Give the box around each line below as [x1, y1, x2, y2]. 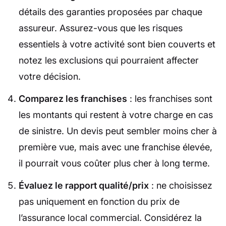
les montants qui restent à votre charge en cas [18, 109, 213, 121]
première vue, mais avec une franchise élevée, [18, 142, 212, 153]
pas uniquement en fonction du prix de [18, 196, 180, 207]
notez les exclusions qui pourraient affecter [18, 55, 199, 66]
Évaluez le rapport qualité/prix [18, 180, 149, 191]
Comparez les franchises [18, 93, 127, 104]
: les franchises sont [127, 93, 212, 104]
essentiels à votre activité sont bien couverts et [18, 39, 215, 50]
